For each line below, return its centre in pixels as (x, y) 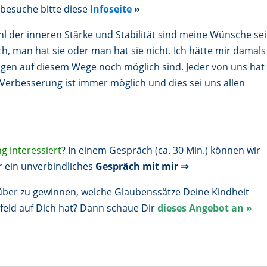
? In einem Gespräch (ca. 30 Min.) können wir (161, 150)
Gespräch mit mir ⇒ (142, 166)
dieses (173, 208)
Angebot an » (221, 208)
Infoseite (111, 9)
